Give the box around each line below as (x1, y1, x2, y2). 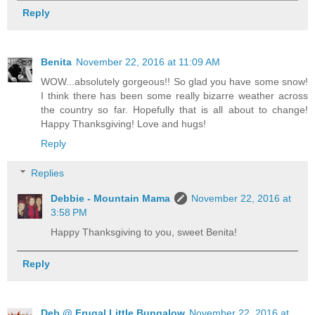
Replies (31, 167, 65, 179)
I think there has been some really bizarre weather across (41, 90, 308, 102)
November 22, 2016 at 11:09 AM (76, 56, 220, 68)
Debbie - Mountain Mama (51, 192, 171, 204)
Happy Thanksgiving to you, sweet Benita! (51, 226, 238, 238)
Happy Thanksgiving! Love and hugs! (41, 118, 206, 130)
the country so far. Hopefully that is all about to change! (41, 104, 308, 116)
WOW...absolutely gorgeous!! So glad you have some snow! (41, 76, 308, 88)
